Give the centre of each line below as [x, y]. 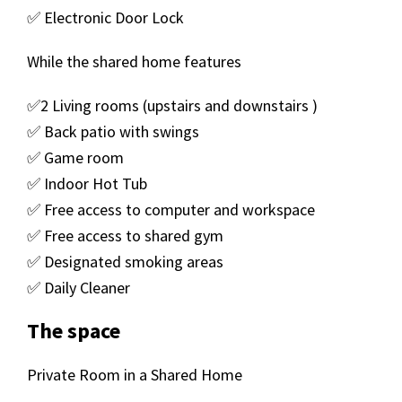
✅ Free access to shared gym [127, 236]
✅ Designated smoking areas [125, 262]
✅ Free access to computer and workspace [171, 210]
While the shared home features [136, 61]
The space [74, 331]
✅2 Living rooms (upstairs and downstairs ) [174, 105]
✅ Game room [77, 157]
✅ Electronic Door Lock [105, 17]
